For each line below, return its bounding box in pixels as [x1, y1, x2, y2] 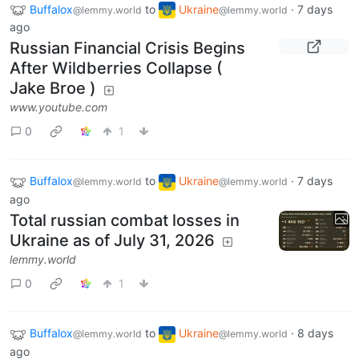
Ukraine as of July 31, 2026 [10, 231, 215, 251]
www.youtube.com [10, 100, 107, 115]
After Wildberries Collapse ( [10, 58, 223, 79]
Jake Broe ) [10, 79, 96, 99]
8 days [297, 326, 333, 341]
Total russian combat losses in [10, 211, 240, 231]
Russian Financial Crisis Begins [10, 38, 245, 58]
